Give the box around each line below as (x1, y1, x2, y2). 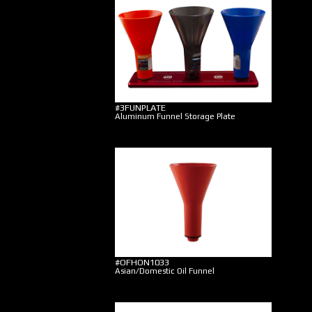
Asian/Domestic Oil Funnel (115, 266, 214, 276)
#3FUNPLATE (115, 102, 166, 113)
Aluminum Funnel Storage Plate (115, 111, 235, 121)
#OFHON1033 (115, 257, 169, 267)
